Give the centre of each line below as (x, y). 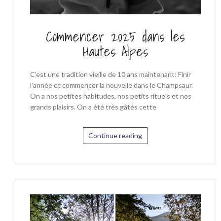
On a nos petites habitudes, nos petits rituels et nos (111, 96)
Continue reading (115, 136)
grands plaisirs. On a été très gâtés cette (93, 107)
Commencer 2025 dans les (115, 37)
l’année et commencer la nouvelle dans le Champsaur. (111, 85)
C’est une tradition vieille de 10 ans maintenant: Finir (110, 74)
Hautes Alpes (115, 51)
